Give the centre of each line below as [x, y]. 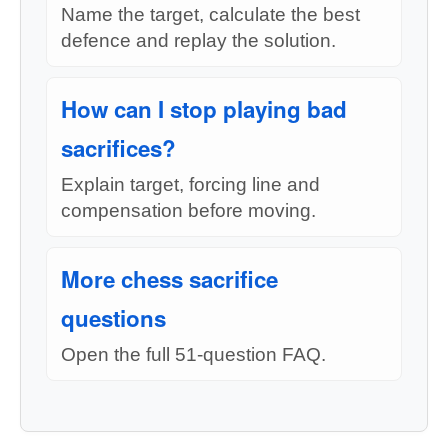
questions [113, 318]
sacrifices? [118, 148]
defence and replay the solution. [198, 40]
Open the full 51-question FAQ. [193, 354]
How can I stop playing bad [204, 109]
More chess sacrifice [169, 279]
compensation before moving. [188, 210]
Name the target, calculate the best [210, 14]
